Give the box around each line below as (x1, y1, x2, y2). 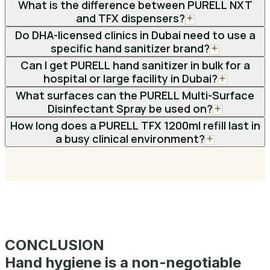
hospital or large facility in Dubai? (43, 71, 218, 86)
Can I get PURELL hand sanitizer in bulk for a (20, 57, 250, 72)
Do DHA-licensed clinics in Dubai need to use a (14, 27, 256, 42)
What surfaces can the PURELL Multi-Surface (16, 87, 254, 102)
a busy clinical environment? (55, 131, 205, 146)
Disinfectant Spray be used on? (48, 101, 213, 116)
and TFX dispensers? (75, 10, 185, 25)
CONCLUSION (5, 236, 104, 254)
